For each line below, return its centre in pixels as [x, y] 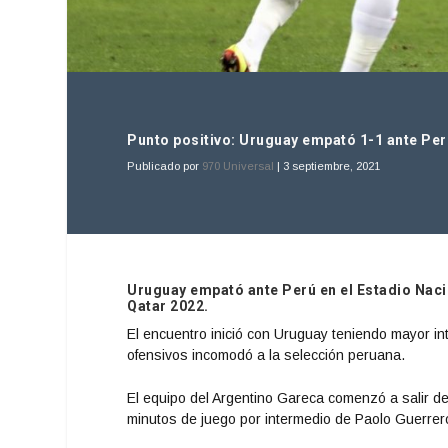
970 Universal [238, 165]
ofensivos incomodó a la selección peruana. [266, 354]
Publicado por [165, 165]
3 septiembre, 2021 [332, 165]
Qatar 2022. [168, 305]
